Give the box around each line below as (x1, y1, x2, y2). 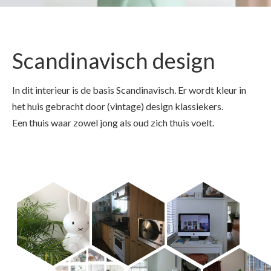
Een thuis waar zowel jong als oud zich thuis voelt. (12, 117, 214, 129)
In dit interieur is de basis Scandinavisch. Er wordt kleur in (12, 84, 246, 96)
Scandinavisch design (12, 47, 215, 74)
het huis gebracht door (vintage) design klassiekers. (12, 100, 223, 113)
